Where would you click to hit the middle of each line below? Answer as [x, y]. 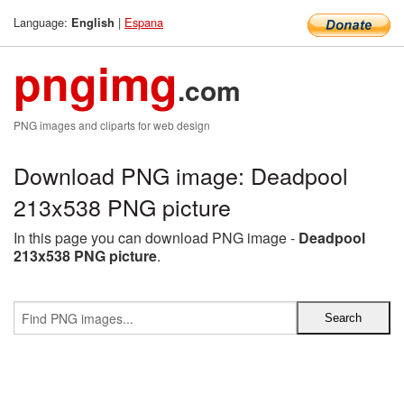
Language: [42, 22]
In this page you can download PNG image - [156, 238]
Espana [144, 22]
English [93, 23]
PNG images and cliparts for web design [112, 125]
